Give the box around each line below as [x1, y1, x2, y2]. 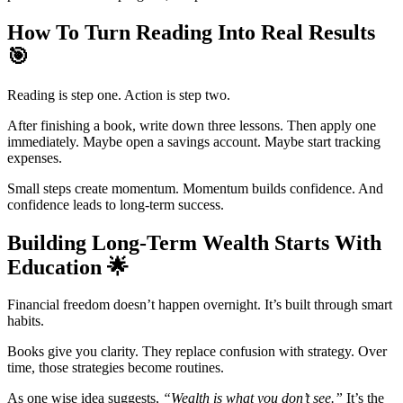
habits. [7, 313, 44, 329]
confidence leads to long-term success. [7, 196, 224, 212]
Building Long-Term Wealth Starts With [7, 230, 381, 255]
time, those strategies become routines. [7, 360, 224, 376]
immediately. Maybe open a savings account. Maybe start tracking [7, 133, 381, 149]
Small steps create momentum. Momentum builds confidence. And [7, 180, 383, 196]
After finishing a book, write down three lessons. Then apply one [7, 117, 376, 133]
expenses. [7, 149, 62, 166]
